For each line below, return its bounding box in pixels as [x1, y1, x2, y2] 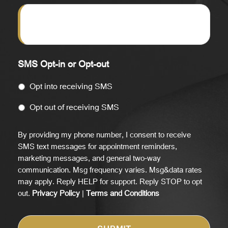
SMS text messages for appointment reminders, [18, 141, 177, 152]
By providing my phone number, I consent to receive [18, 129, 191, 140]
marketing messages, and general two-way [18, 153, 161, 163]
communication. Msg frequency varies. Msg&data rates [18, 164, 202, 175]
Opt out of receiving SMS [30, 101, 119, 112]
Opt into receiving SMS [30, 80, 112, 92]
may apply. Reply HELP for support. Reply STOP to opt [18, 176, 202, 187]
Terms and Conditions [86, 188, 159, 198]
